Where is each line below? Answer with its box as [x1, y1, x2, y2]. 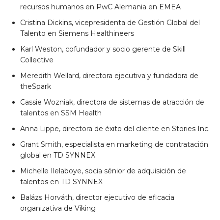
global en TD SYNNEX [20, 150, 95, 160]
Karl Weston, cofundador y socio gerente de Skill [20, 44, 186, 54]
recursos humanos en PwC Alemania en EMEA [20, 2, 181, 11]
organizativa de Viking [20, 203, 96, 213]
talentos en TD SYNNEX [20, 177, 103, 186]
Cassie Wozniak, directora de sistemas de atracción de [20, 97, 204, 107]
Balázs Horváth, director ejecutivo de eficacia [20, 192, 174, 202]
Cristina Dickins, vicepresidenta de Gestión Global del [20, 18, 200, 27]
